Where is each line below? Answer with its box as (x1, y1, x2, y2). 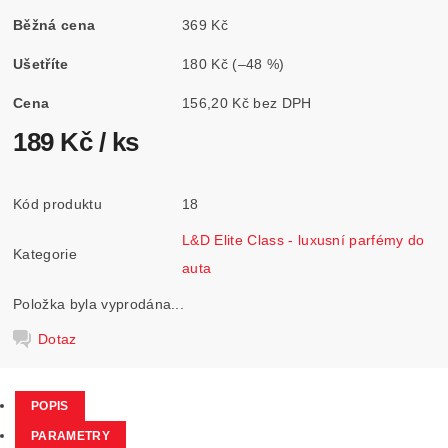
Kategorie (13, 245, 77, 262)
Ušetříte (13, 55, 69, 72)
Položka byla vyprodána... (13, 295, 185, 312)
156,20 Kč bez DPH (253, 94, 312, 111)
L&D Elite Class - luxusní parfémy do (182, 231, 425, 248)
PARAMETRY (31, 429, 110, 443)
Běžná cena (13, 16, 96, 33)
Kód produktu (13, 195, 102, 212)
